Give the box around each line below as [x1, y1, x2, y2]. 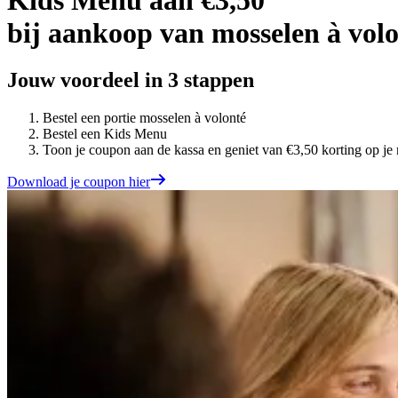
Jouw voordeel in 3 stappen [7, 68, 254, 92]
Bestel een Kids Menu [43, 126, 167, 142]
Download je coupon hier [7, 174, 150, 190]
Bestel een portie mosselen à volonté [43, 110, 246, 126]
